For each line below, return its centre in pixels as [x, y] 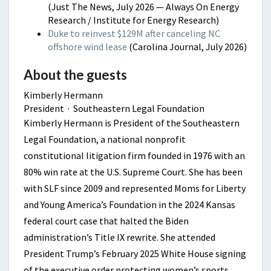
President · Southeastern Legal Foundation [114, 108]
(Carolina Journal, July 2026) [188, 47]
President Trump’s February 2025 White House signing [135, 253]
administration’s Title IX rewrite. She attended [119, 237]
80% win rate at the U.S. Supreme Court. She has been [133, 172]
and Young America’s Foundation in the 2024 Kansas [129, 204]
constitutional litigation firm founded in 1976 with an [134, 155]
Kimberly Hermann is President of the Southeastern [132, 123]
